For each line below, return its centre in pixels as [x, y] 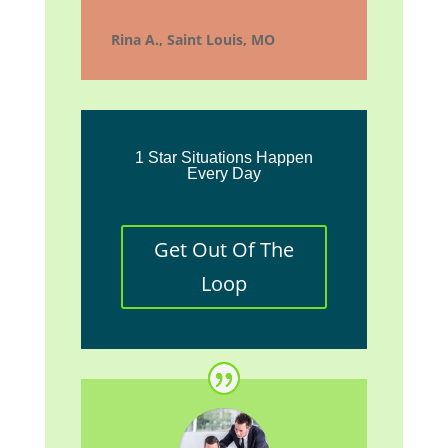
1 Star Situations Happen [223, 158]
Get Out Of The [223, 250]
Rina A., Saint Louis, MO [192, 40]
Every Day [223, 174]
